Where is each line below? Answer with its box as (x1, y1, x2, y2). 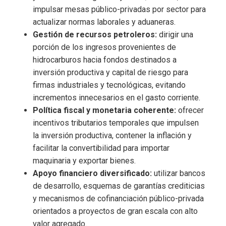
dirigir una (157, 29, 193, 39)
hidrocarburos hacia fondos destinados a (33, 54, 177, 65)
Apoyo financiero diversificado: (33, 168, 152, 178)
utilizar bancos (152, 168, 205, 178)
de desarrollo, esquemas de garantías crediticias (33, 181, 205, 191)
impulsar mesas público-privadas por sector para (33, 4, 206, 14)
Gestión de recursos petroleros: (33, 29, 157, 39)
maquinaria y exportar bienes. (33, 155, 136, 165)
